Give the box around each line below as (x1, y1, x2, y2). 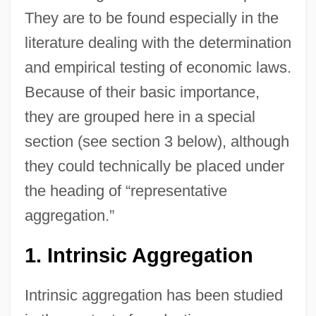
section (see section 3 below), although (24, 132, 289, 150)
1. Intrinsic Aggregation (24, 243, 253, 267)
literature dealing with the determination (24, 33, 291, 51)
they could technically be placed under (24, 157, 284, 175)
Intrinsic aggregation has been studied (24, 286, 283, 304)
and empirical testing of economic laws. (24, 58, 291, 76)
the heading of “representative (24, 181, 227, 200)
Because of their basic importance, (24, 83, 260, 101)
